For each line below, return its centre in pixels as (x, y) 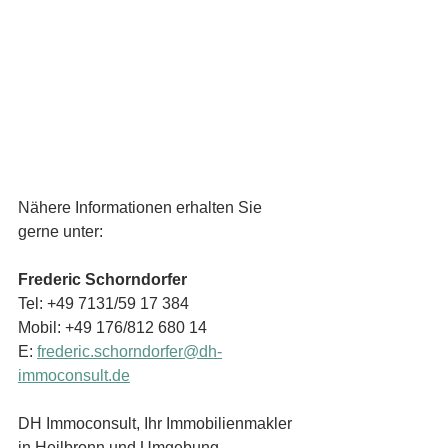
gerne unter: (60, 232)
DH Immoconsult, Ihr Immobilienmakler (157, 424)
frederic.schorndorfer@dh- (129, 352)
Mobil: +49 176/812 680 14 (112, 328)
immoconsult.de (74, 376)
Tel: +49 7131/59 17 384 (105, 304)
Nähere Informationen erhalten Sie (142, 208)
